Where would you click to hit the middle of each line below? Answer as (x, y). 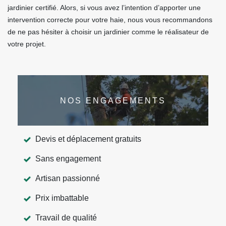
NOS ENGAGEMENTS (113, 100)
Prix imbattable (62, 198)
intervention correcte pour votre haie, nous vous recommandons (110, 20)
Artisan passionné (68, 178)
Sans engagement (68, 159)
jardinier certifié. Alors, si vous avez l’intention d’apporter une (104, 8)
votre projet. (27, 44)
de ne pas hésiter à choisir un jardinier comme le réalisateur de (108, 32)
